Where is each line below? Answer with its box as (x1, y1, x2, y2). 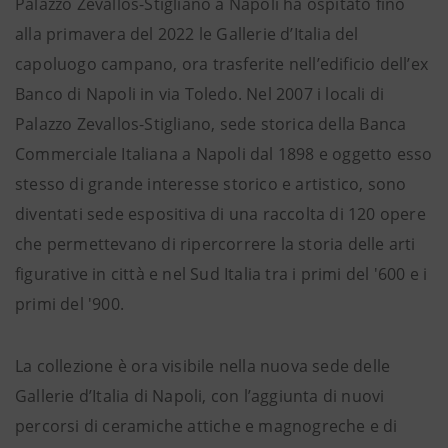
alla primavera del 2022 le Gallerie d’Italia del (15, 23, 359, 45)
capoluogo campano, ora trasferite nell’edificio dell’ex (15, 53, 429, 75)
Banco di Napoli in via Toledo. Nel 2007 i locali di (15, 83, 385, 105)
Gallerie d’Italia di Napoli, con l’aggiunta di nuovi (15, 385, 385, 407)
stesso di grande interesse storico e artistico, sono (15, 173, 407, 195)
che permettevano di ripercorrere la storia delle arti (15, 233, 416, 255)
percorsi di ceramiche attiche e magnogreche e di (15, 415, 398, 437)
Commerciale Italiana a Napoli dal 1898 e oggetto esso (15, 143, 433, 165)
